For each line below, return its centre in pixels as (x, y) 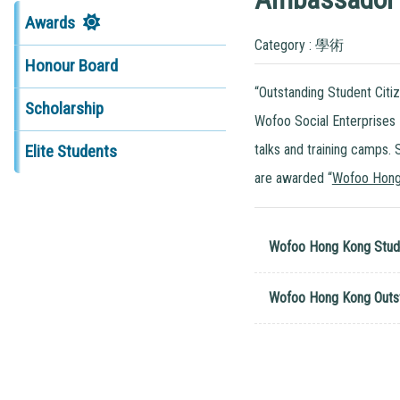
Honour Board (71, 66)
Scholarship (64, 109)
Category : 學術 (299, 45)
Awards (50, 22)
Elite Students (71, 152)
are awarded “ (293, 178)
